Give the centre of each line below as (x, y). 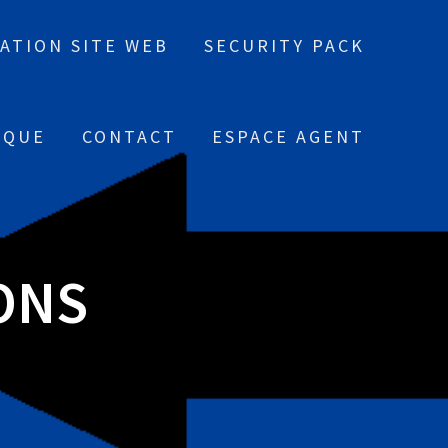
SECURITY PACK (285, 45)
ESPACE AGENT (289, 136)
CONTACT (129, 136)
